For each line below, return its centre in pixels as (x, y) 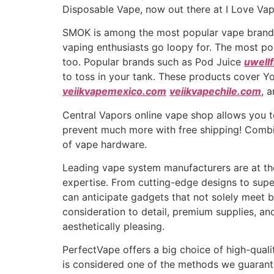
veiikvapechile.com (215, 91)
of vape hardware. (105, 144)
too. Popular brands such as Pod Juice (153, 62)
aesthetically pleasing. (113, 227)
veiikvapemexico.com (114, 91)
